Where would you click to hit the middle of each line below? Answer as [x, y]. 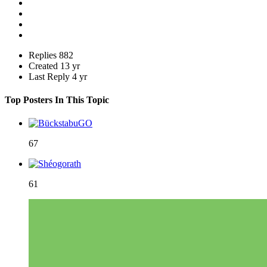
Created [43, 66]
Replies [43, 55]
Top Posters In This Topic [57, 100]
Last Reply [50, 76]
